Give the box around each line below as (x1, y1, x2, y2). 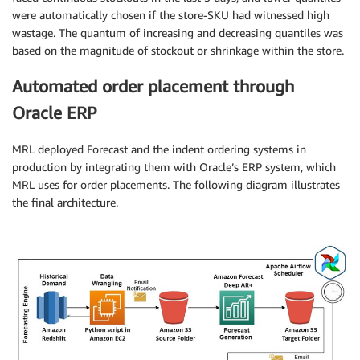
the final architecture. (12, 194, 118, 209)
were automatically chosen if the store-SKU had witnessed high (12, 7, 329, 22)
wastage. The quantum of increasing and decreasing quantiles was (12, 25, 343, 39)
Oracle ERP (12, 103, 97, 124)
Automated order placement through (12, 76, 294, 97)
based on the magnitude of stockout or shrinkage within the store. (12, 43, 344, 57)
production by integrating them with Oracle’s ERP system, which (12, 159, 336, 174)
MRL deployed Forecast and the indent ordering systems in (12, 141, 306, 156)
